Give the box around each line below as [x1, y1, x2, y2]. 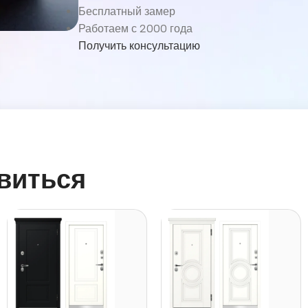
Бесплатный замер [78, 4, 175, 18]
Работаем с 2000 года [78, 21, 192, 35]
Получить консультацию [78, 38, 200, 52]
